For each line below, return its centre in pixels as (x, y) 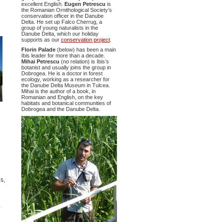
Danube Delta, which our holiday (60, 34)
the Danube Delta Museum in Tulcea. (65, 85)
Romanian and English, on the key (62, 97)
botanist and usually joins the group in (66, 68)
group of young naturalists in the (59, 28)
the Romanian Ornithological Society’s (66, 10)
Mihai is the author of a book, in (58, 91)
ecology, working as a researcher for (65, 80)
